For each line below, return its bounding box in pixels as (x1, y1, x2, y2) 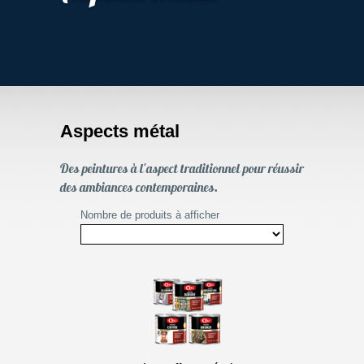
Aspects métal (60, 120, 180, 141)
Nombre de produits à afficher (80, 208, 219, 221)
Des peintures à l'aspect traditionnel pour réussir (60, 159, 304, 176)
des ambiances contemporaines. (60, 178, 218, 195)
